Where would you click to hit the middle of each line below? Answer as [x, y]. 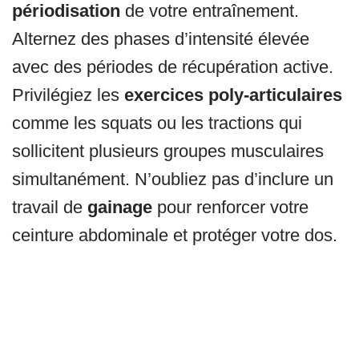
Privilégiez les [68, 95]
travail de [50, 208]
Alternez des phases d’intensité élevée [161, 39]
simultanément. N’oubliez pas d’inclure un [173, 179]
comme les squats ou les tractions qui [157, 123]
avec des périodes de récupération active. [173, 67]
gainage [120, 208]
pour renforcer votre [230, 208]
